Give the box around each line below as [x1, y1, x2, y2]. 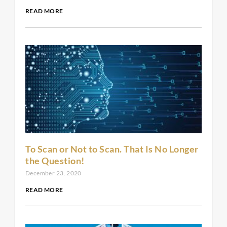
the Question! [25, 155, 85, 167]
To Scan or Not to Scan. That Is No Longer [25, 143, 199, 155]
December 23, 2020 [25, 169, 82, 177]
